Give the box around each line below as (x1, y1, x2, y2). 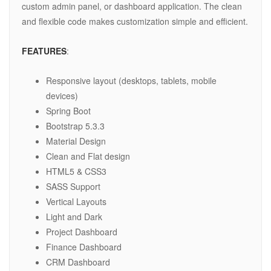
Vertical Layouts (46, 195, 106, 208)
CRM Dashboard (46, 256, 110, 269)
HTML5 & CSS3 (46, 165, 106, 178)
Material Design (46, 135, 106, 148)
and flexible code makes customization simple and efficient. (22, 15, 248, 28)
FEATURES (22, 45, 67, 57)
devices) (46, 90, 78, 102)
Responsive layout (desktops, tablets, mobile (46, 74, 217, 87)
